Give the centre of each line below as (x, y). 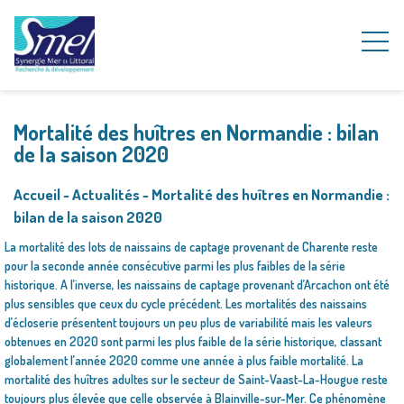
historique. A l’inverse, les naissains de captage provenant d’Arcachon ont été (197, 285)
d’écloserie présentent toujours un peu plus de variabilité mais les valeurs (188, 322)
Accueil (37, 194)
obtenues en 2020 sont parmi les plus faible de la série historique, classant (193, 341)
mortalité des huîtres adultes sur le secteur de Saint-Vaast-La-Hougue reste (196, 379)
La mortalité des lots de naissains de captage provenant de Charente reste (191, 247)
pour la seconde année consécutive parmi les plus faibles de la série (175, 266)
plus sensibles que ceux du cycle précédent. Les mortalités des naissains (186, 303)
